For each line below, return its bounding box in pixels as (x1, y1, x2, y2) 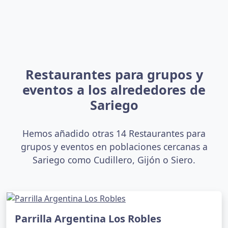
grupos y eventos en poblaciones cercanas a (20, 140, 208, 153)
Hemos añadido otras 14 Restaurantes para (22, 127, 206, 139)
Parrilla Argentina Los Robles (15, 211, 161, 225)
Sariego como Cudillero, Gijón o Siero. (33, 153, 195, 166)
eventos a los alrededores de (22, 80, 206, 98)
